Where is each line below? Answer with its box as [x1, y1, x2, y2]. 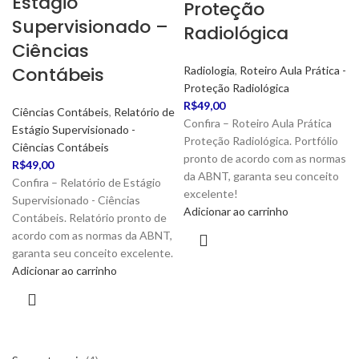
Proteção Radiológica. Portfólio [184, 134, 338, 147]
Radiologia [184, 63, 235, 77]
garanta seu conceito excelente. [12, 246, 173, 260]
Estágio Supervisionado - [12, 123, 135, 136]
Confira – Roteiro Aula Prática [184, 116, 332, 130]
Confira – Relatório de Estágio [12, 175, 161, 189]
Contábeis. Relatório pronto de [12, 211, 167, 224]
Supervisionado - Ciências [12, 193, 140, 207]
